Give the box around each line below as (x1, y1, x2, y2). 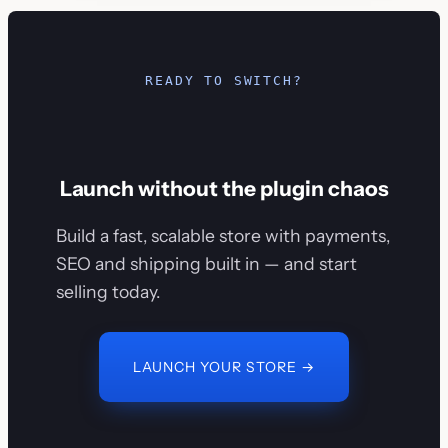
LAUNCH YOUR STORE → (133, 358, 315, 377)
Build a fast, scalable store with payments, (56, 225, 390, 247)
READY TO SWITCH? (145, 73, 303, 89)
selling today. (56, 281, 160, 303)
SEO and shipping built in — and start (56, 253, 357, 275)
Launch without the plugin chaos (59, 176, 389, 202)
